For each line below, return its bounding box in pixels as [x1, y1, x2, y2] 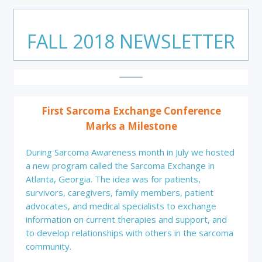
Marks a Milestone [85, 119, 177, 133]
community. [26, 240, 71, 252]
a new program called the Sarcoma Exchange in [26, 160, 215, 171]
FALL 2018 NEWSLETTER [27, 29, 235, 54]
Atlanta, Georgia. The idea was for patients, [26, 173, 201, 185]
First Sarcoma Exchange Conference [41, 104, 221, 118]
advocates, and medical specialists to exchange [26, 200, 216, 212]
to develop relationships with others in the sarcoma [26, 227, 233, 239]
